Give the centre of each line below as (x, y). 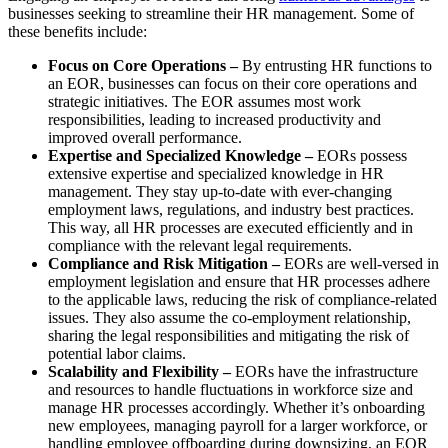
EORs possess (360, 156)
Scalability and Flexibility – (139, 372)
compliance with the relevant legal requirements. (202, 246)
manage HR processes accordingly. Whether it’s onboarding (236, 408)
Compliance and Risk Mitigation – (164, 264)
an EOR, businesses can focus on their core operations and (232, 84)
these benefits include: (79, 32)
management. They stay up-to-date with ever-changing (220, 192)
